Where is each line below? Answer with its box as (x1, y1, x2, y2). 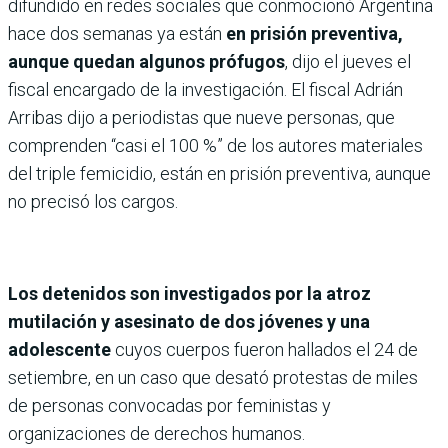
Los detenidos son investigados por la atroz (8, 282, 371, 304)
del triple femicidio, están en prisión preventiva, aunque (8, 162, 431, 184)
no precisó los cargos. (8, 190, 178, 212)
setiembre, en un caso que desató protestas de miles (8, 366, 418, 388)
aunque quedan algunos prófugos (8, 50, 285, 72)
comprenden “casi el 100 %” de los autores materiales (8, 134, 423, 156)
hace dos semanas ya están (8, 22, 226, 44)
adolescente (8, 338, 111, 360)
